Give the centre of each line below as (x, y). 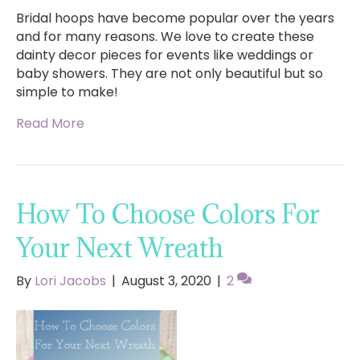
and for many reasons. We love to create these (165, 37)
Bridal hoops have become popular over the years (175, 18)
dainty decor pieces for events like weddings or (165, 55)
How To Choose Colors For (168, 215)
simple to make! (67, 92)
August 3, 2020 (166, 281)
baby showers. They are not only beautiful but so (170, 74)
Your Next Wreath (120, 248)
